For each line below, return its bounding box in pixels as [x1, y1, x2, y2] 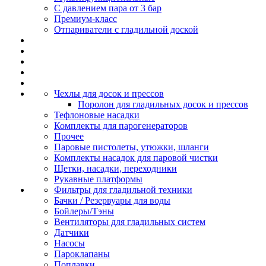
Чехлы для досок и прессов [54, 88, 164, 99]
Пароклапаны [54, 249, 110, 259]
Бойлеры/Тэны [54, 206, 114, 216]
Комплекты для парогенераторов [54, 121, 188, 131]
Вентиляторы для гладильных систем [54, 217, 205, 227]
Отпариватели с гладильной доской [54, 24, 198, 34]
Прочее [54, 131, 84, 141]
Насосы [54, 238, 85, 248]
